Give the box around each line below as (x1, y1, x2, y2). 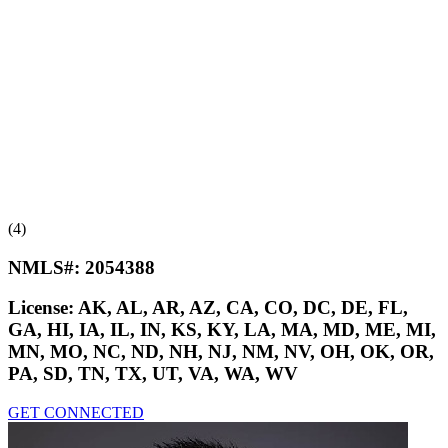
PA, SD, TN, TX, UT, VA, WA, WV (8, 363, 298, 385)
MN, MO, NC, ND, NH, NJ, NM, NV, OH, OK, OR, (8, 341, 434, 363)
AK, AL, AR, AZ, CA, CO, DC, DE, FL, (78, 297, 408, 319)
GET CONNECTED (8, 404, 144, 422)
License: (8, 297, 78, 319)
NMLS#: (8, 256, 85, 278)
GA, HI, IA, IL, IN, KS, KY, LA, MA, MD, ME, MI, (8, 319, 436, 341)
